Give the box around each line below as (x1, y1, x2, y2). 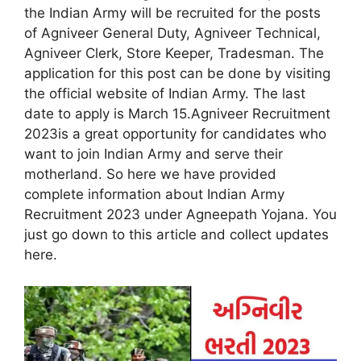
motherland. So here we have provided (24, 166, 276, 183)
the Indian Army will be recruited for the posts (24, 5, 321, 22)
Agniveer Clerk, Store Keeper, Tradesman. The (24, 45, 324, 62)
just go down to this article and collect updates (24, 226, 329, 243)
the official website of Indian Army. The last (24, 85, 305, 102)
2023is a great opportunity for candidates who (24, 126, 326, 143)
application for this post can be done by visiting (24, 65, 330, 82)
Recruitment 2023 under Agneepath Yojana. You (24, 206, 337, 223)
